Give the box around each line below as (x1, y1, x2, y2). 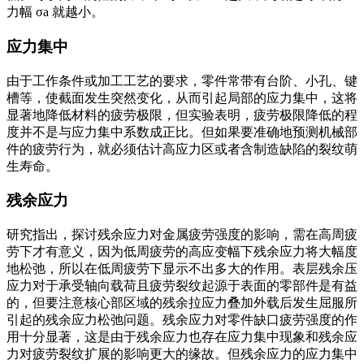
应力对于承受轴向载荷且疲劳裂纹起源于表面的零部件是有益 (6, 279, 357, 293)
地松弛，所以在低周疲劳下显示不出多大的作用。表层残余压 (6, 262, 357, 276)
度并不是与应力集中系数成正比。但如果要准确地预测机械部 (6, 124, 357, 139)
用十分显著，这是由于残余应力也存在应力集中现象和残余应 (6, 330, 357, 344)
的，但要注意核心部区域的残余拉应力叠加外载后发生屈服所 (6, 296, 357, 310)
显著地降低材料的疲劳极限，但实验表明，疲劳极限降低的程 (6, 107, 357, 122)
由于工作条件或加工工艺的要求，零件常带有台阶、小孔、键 (6, 73, 357, 88)
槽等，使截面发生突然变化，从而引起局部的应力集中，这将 (6, 90, 357, 105)
